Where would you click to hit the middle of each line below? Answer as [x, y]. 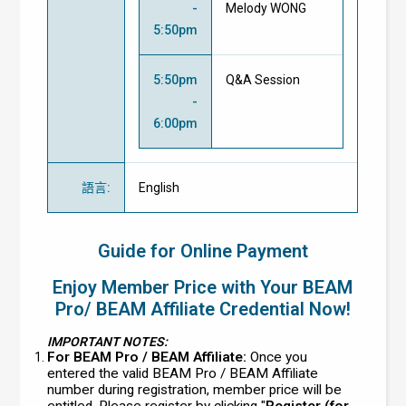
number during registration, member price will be [195, 389]
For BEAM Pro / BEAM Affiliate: [147, 357]
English [159, 187]
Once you [277, 357]
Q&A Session [263, 79]
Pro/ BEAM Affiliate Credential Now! [203, 309]
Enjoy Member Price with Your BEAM [203, 287]
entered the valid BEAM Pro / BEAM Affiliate [183, 373]
